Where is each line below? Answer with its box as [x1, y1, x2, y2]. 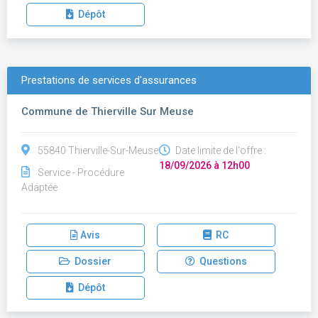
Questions [194, 256, 247, 267]
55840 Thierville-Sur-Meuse [38, 145, 158, 156]
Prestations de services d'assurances [21, 74, 197, 87]
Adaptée [21, 182, 57, 193]
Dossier [70, 256, 112, 267]
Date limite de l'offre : [173, 145, 266, 156]
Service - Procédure [38, 167, 124, 178]
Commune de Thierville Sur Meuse [21, 105, 194, 118]
